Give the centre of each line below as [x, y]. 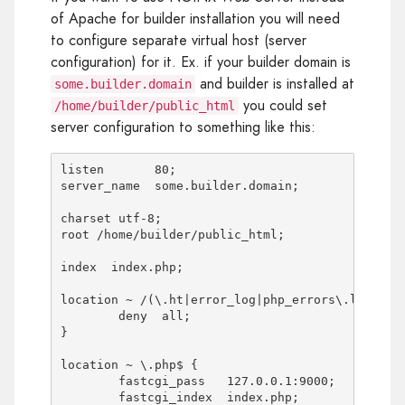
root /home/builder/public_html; [172, 235]
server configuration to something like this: [183, 127]
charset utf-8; [111, 219]
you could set [283, 105]
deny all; [89, 316]
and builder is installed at [275, 83]
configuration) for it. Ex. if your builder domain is [201, 61]
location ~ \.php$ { [129, 365]
